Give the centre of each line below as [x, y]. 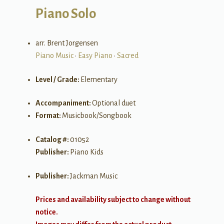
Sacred [127, 55]
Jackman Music [93, 176]
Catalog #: [52, 139]
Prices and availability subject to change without [113, 200]
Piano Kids [86, 152]
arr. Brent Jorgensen [66, 43]
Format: [48, 116]
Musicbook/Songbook [96, 116]
